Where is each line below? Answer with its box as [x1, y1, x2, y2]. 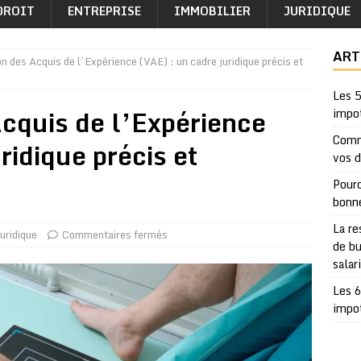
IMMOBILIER [174, 2, 251, 20]
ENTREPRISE [68, 2, 141, 20]
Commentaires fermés [62, 226, 168, 243]
